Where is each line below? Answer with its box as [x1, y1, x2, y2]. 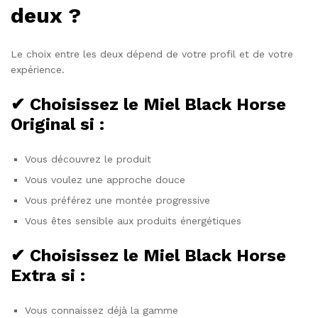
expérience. [11, 63, 65, 75]
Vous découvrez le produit [25, 153, 151, 165]
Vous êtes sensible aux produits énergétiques [25, 214, 241, 226]
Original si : [11, 114, 104, 134]
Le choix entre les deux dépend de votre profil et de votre [11, 48, 293, 60]
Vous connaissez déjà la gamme [25, 304, 178, 316]
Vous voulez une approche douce [25, 173, 185, 185]
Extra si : [11, 265, 85, 285]
